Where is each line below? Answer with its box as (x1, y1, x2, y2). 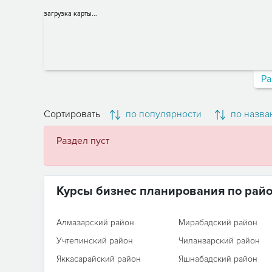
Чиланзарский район (178, 236, 260, 246)
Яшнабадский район (178, 254, 257, 264)
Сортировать (44, 108, 100, 120)
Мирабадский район (178, 217, 257, 228)
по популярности (123, 108, 202, 120)
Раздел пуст (56, 135, 109, 147)
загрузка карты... (44, 10, 97, 18)
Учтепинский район (56, 236, 133, 246)
